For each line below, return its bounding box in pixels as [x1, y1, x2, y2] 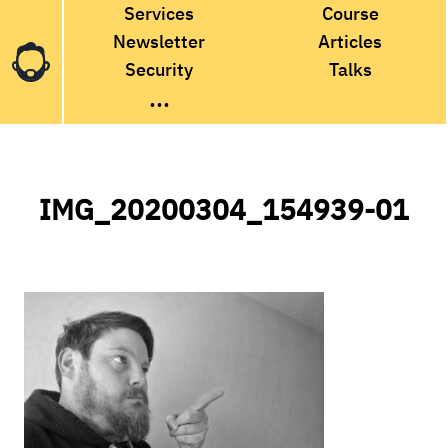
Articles [318, 30, 383, 53]
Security [125, 58, 194, 81]
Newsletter [113, 30, 206, 53]
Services [124, 2, 195, 25]
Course [321, 2, 379, 25]
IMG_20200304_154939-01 [39, 191, 409, 228]
